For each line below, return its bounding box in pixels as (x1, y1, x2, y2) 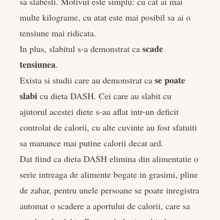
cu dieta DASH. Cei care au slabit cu (37, 90, 171, 102)
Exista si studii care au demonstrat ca (20, 74, 155, 86)
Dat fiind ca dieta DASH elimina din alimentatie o (20, 153, 198, 165)
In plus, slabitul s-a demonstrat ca (20, 43, 142, 55)
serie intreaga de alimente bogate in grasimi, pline (20, 168, 198, 181)
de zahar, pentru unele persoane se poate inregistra (20, 184, 199, 196)
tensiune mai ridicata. (20, 27, 96, 39)
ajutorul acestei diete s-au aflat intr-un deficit (20, 106, 179, 118)
